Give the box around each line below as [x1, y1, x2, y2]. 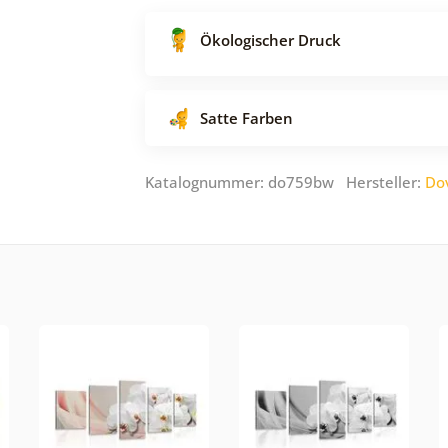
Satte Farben [200, 107, 293, 128]
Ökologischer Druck [200, 29, 341, 50]
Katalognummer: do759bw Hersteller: [145, 171, 425, 192]
